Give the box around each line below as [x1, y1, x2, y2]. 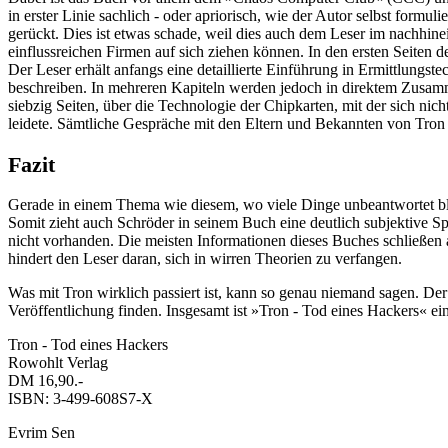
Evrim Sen [8, 424, 75, 442]
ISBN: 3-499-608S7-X [8, 390, 153, 408]
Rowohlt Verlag [8, 354, 108, 372]
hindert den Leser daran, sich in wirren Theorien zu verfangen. [8, 250, 402, 268]
